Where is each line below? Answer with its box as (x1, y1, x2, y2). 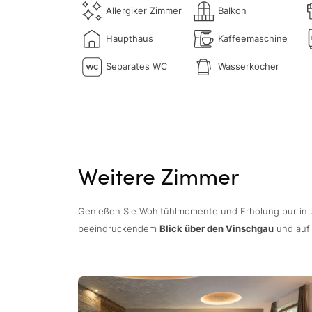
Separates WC (106, 61, 167, 72)
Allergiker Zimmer (106, 6, 182, 17)
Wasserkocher (217, 61, 279, 72)
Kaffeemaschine (217, 33, 288, 45)
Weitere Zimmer (78, 159, 239, 191)
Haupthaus (106, 33, 153, 45)
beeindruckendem (78, 223, 159, 234)
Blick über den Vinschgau (159, 223, 274, 234)
